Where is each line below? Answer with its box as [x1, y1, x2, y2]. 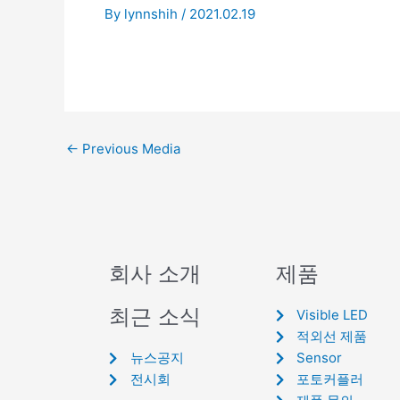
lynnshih [124, 4, 181, 22]
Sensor [296, 349, 343, 366]
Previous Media [79, 139, 180, 157]
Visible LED [296, 306, 369, 323]
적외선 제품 [296, 328, 368, 345]
